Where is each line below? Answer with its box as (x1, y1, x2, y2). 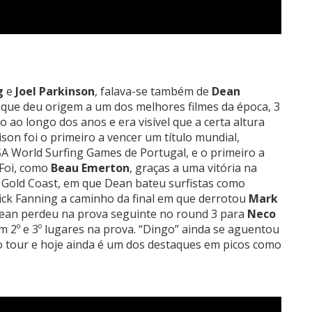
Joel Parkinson (15, 83, 95, 99)
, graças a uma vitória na (130, 159, 257, 175)
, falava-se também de (95, 83, 212, 99)
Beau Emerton (51, 159, 130, 175)
